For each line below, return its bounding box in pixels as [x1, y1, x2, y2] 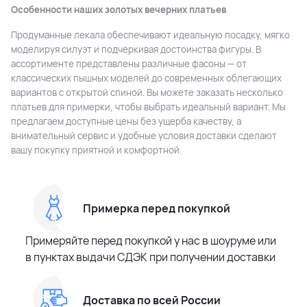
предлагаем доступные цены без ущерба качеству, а [11, 115, 241, 128]
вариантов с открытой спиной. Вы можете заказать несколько [11, 86, 283, 99]
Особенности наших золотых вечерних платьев [11, 3, 226, 16]
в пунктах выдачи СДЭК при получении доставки [25, 249, 275, 265]
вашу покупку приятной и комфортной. [11, 144, 182, 157]
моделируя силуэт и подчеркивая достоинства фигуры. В [11, 43, 261, 56]
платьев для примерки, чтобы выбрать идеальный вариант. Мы [11, 101, 286, 114]
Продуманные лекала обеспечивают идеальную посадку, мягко [11, 29, 290, 42]
